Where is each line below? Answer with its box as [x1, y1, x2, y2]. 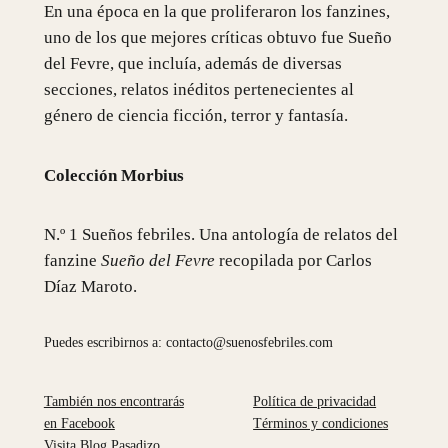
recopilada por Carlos [214, 251, 372, 271]
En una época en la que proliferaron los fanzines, [43, 2, 390, 21]
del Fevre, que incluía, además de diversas [43, 54, 342, 73]
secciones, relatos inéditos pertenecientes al [43, 80, 354, 99]
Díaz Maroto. [43, 277, 137, 297]
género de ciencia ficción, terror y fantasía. [43, 106, 348, 125]
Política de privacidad [253, 393, 377, 410]
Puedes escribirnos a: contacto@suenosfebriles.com [43, 334, 333, 351]
